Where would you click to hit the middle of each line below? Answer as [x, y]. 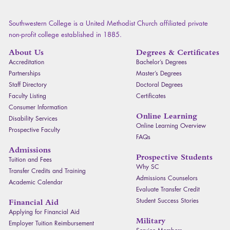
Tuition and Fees [30, 160]
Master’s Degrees [159, 73]
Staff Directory [28, 85]
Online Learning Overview [171, 126]
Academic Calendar [36, 182]
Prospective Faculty [34, 130]
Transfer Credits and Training [47, 171]
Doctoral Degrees [160, 85]
